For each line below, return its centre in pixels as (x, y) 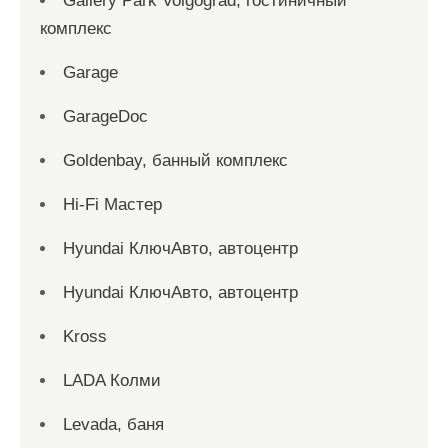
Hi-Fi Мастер (112, 204)
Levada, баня (113, 424)
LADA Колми (112, 380)
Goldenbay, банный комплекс (175, 160)
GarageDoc (105, 116)
